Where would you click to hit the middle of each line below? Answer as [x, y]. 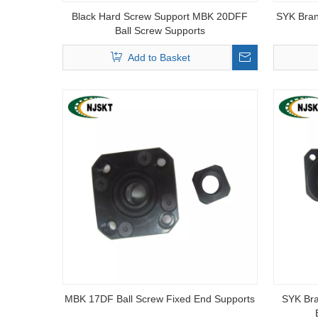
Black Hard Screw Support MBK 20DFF [160, 16]
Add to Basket [159, 57]
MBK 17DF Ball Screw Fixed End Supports [160, 299]
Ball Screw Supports [160, 31]
